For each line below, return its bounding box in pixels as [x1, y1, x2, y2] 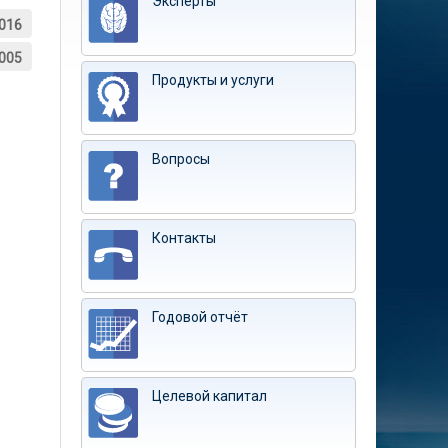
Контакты [152, 230, 216, 246]
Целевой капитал [152, 388, 267, 404]
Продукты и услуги [152, 72, 274, 88]
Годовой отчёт [152, 309, 248, 325]
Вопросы [152, 151, 210, 167]
